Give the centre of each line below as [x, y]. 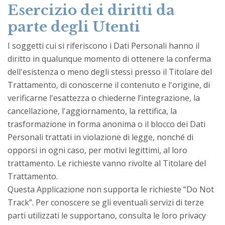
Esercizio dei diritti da [91, 10]
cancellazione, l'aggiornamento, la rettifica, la [92, 111]
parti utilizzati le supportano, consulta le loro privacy [107, 215]
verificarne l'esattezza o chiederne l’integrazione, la [104, 98]
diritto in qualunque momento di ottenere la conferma [109, 59]
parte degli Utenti [74, 27]
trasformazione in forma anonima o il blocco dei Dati [106, 124]
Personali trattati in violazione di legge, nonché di [100, 137]
